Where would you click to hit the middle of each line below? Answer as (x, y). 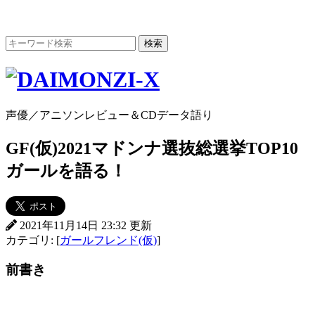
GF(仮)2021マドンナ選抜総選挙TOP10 (152, 148)
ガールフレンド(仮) (108, 240)
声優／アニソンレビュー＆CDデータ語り (109, 115)
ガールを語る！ (66, 171)
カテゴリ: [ (33, 240)
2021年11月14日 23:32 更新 (97, 225)
